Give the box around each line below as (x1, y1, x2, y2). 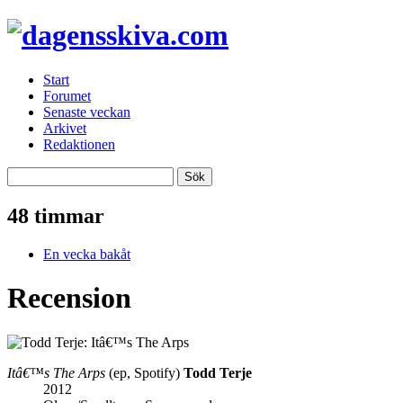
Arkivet (43, 120, 86, 136)
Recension (7, 282, 131, 315)
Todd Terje (184, 364, 252, 381)
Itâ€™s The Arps (7, 364, 105, 381)
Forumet (43, 87, 91, 103)
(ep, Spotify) (105, 364, 180, 381)
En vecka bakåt (43, 246, 130, 262)
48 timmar (7, 203, 104, 228)
